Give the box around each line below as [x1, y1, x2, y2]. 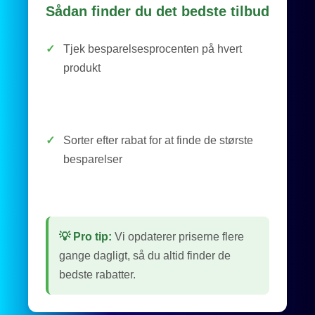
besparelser [63, 153, 122, 166]
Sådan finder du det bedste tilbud [46, 4, 269, 20]
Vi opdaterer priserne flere [115, 231, 244, 243]
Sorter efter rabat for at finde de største [63, 134, 253, 147]
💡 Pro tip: [59, 231, 112, 243]
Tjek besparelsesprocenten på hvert [63, 43, 242, 56]
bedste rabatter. [59, 269, 136, 281]
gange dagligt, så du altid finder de [59, 250, 231, 262]
